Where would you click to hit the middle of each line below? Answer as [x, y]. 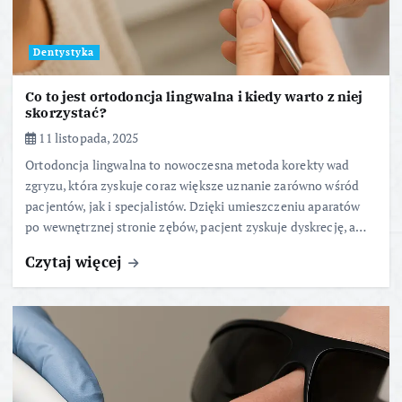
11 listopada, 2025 [87, 137]
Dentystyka [64, 52]
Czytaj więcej [76, 261]
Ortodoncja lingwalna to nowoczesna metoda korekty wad [188, 164]
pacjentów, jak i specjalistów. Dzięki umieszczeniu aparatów [193, 205]
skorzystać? [66, 112]
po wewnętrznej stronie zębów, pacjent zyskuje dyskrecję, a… [196, 226]
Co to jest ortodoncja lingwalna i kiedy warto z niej [194, 96]
